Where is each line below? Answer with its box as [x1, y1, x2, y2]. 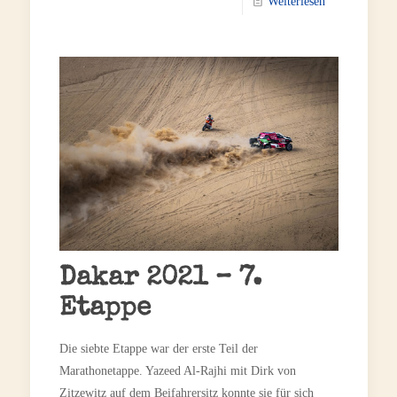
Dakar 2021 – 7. [58, 265, 261, 292]
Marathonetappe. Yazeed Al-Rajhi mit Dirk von [58, 363, 296, 378]
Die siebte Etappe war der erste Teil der [58, 341, 258, 355]
